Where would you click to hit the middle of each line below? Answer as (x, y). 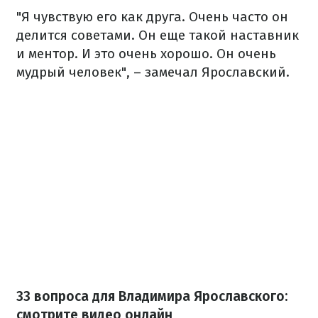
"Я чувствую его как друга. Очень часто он (152, 17)
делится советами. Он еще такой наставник (158, 35)
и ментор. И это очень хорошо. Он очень (146, 54)
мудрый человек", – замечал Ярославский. (153, 72)
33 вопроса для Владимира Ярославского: (152, 296)
